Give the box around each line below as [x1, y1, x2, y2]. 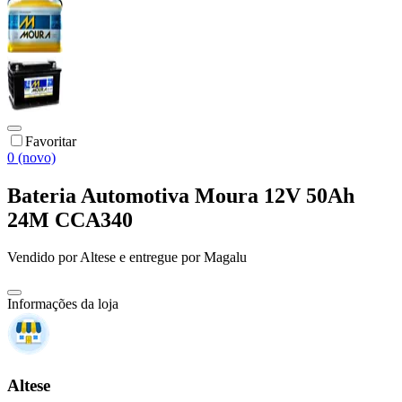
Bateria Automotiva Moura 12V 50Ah [7, 183, 354, 207]
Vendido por [7, 249, 80, 266]
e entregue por [116, 249, 200, 266]
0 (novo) [7, 149, 56, 165]
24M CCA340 [7, 207, 133, 232]
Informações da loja [7, 296, 118, 312]
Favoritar [25, 133, 76, 149]
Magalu [204, 249, 247, 266]
